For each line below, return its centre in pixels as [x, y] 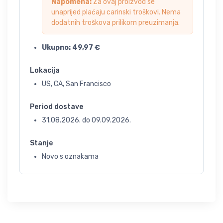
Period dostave [56, 107]
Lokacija [45, 70]
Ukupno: [57, 48]
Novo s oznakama [70, 157]
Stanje [41, 143]
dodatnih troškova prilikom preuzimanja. [115, 23]
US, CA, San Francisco [76, 84]
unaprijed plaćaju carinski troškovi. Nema [116, 12]
